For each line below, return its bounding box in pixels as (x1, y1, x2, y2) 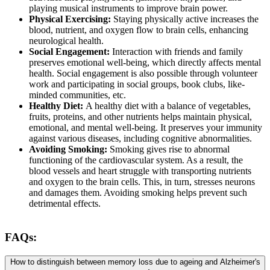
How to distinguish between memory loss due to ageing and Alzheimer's (10, 257, 260, 266)
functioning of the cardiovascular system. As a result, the (29, 155, 243, 166)
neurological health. (29, 36, 104, 46)
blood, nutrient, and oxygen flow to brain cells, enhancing (29, 25, 248, 36)
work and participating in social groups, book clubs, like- (29, 79, 245, 90)
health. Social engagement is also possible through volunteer (29, 68, 257, 79)
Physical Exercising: (29, 14, 113, 25)
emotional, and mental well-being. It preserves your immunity (29, 122, 262, 133)
